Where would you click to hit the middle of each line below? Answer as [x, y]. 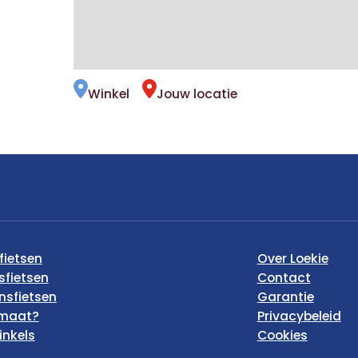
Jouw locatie [197, 93]
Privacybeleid [299, 316]
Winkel [109, 93]
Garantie [285, 297]
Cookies [282, 336]
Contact [284, 278]
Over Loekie [292, 259]
